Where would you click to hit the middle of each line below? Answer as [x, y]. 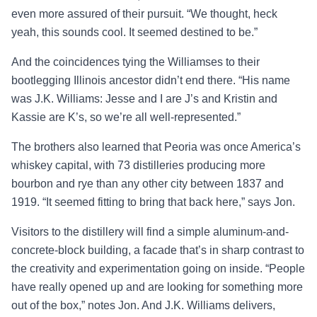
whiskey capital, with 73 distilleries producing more [138, 165]
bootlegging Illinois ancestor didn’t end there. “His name [151, 80]
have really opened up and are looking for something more [157, 287]
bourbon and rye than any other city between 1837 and [148, 183]
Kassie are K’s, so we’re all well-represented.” [127, 117]
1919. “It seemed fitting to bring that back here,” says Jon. [153, 202]
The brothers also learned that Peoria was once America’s [156, 146]
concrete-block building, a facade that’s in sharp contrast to [158, 250]
